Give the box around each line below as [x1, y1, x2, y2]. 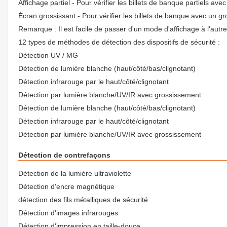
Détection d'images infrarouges [18, 209, 118, 217]
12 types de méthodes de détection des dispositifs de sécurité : [18, 38, 220, 46]
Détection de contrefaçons [18, 151, 110, 159]
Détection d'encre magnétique [18, 182, 115, 191]
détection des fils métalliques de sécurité [18, 196, 148, 204]
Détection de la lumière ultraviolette [18, 169, 131, 177]
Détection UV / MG [18, 51, 78, 59]
